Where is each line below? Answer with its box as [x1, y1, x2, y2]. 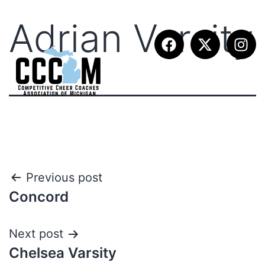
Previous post [26, 170, 102, 185]
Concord [9, 188, 69, 205]
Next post [9, 227, 63, 241]
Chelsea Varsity [9, 244, 117, 261]
